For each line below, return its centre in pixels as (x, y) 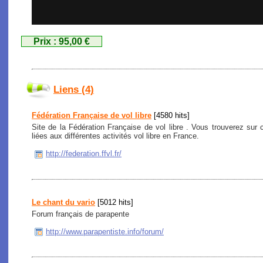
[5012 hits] (114, 202)
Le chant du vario (63, 202)
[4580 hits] (171, 115)
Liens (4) (74, 90)
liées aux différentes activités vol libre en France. (115, 136)
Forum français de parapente (80, 214)
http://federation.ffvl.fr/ (84, 154)
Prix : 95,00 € (62, 41)
